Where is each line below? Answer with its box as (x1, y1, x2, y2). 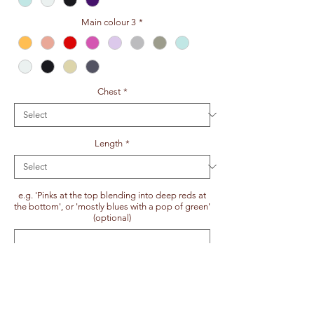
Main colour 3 (81, 17, 136, 28)
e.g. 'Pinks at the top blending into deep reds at (18, 189, 206, 200)
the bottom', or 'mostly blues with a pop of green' (14, 200, 210, 212)
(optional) (93, 212, 131, 223)
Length (95, 137, 123, 149)
